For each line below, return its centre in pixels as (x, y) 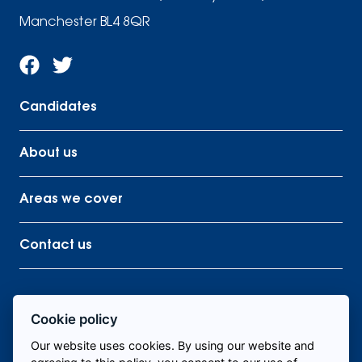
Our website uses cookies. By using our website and (173, 345)
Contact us (56, 246)
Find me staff (181, 326)
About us (48, 154)
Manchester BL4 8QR (85, 23)
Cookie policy (75, 319)
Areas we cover (71, 200)
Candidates (58, 108)
